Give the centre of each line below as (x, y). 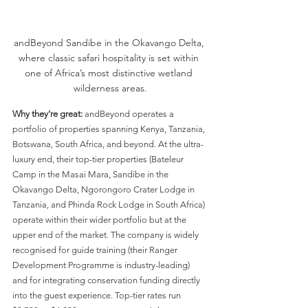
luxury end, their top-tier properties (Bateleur (99, 159)
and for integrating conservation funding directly (107, 280)
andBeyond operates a (129, 114)
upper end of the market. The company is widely (107, 235)
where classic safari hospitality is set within (110, 58)
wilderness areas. (110, 88)
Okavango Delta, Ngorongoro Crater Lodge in (104, 190)
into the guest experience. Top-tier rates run (98, 296)
